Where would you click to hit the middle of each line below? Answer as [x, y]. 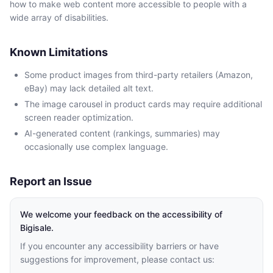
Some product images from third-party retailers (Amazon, [139, 75]
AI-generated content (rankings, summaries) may [122, 133]
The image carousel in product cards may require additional [143, 104]
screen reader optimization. [79, 117]
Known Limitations [59, 52]
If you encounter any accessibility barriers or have [119, 246]
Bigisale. [37, 228]
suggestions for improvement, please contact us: [117, 259]
